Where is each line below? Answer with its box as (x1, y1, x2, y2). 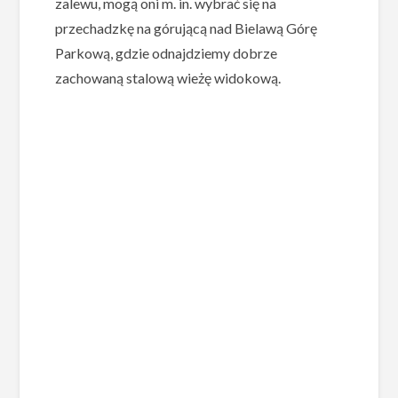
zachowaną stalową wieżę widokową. (55, 69, 282, 87)
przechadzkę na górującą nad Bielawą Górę (55, 20, 318, 37)
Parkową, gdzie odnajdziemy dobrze (55, 44, 278, 62)
